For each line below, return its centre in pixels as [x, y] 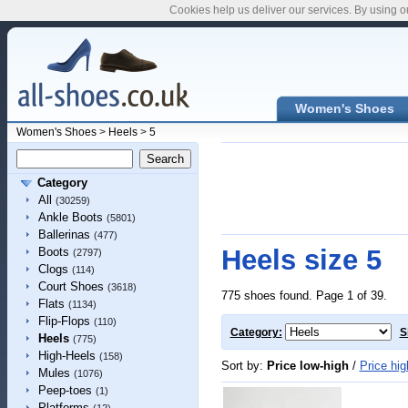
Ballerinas [64, 235]
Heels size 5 [301, 260]
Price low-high [307, 365]
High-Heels [66, 356]
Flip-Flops [64, 321]
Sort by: [244, 365]
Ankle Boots [70, 217]
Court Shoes [71, 286]
